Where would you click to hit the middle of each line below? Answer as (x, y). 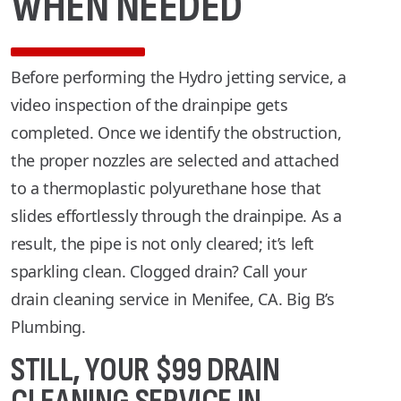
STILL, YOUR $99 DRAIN (145, 371)
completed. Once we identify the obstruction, (176, 132)
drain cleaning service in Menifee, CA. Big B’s (173, 299)
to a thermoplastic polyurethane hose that (166, 188)
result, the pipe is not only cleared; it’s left (163, 243)
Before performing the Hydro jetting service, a (179, 77)
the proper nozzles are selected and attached (175, 160)
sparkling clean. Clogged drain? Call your (159, 271)
